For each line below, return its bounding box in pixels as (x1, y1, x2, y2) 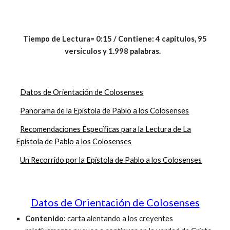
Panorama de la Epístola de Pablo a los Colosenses (20, 106, 189, 115)
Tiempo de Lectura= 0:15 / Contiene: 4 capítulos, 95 (23, 34, 207, 43)
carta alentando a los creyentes (67, 214, 174, 223)
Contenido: (25, 214, 68, 223)
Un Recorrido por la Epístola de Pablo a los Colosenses (20, 156, 202, 164)
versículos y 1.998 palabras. (65, 47, 165, 55)
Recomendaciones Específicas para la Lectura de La (20, 125, 191, 133)
